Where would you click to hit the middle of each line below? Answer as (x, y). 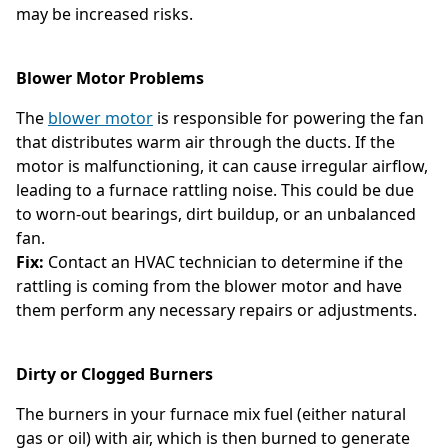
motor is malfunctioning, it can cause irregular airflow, (222, 165)
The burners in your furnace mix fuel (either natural (211, 413)
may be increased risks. (104, 13)
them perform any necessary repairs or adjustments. (216, 309)
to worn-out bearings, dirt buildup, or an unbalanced (216, 213)
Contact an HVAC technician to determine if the (223, 261)
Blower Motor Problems (110, 77)
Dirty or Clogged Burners (114, 373)
